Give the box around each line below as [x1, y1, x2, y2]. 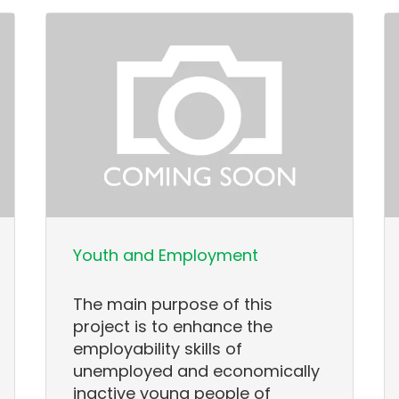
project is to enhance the [73, 315, 273, 338]
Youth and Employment [73, 244, 259, 267]
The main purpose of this [73, 293, 273, 316]
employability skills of [73, 338, 243, 361]
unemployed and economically [73, 360, 321, 383]
